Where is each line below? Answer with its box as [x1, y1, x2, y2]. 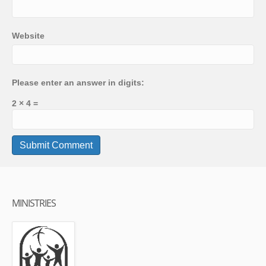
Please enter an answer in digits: [12, 78, 144, 88]
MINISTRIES [12, 197, 56, 210]
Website [12, 31, 45, 41]
